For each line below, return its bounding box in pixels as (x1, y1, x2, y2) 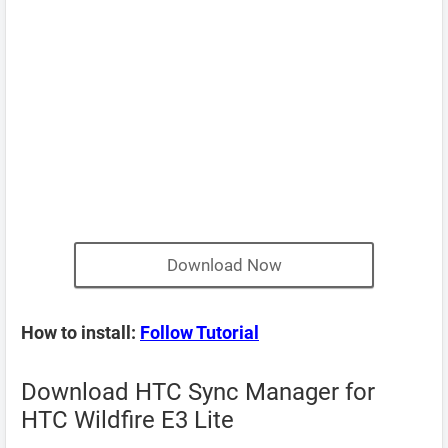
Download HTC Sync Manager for (21, 378, 375, 406)
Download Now (166, 255, 282, 275)
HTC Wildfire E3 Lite (21, 406, 234, 434)
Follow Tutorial (140, 322, 259, 343)
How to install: (21, 322, 140, 343)
